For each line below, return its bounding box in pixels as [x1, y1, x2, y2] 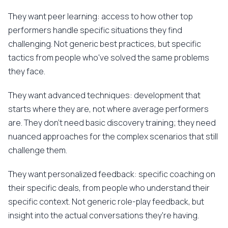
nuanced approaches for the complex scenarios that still [8, 131, 218, 142]
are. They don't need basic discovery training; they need [8, 117, 216, 128]
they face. [8, 66, 45, 77]
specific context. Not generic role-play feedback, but [8, 196, 204, 207]
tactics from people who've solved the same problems [8, 52, 209, 63]
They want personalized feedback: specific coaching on [8, 168, 215, 180]
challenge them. [8, 145, 67, 156]
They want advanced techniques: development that [8, 90, 201, 101]
